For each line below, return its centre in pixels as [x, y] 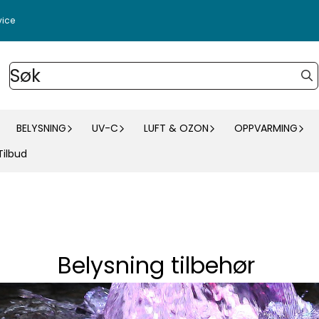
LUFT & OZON [176, 128]
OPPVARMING [266, 128]
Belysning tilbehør [159, 265]
